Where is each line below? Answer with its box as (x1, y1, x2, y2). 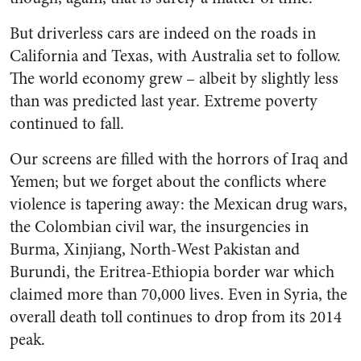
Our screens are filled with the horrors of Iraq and (10, 147, 348, 171)
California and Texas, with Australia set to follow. (10, 44, 341, 68)
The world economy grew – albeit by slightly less (10, 67, 338, 90)
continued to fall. (10, 112, 124, 135)
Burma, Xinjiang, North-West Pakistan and (10, 238, 300, 261)
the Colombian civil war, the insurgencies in (10, 215, 309, 239)
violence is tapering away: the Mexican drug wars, (10, 193, 347, 216)
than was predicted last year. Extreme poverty (10, 89, 317, 113)
